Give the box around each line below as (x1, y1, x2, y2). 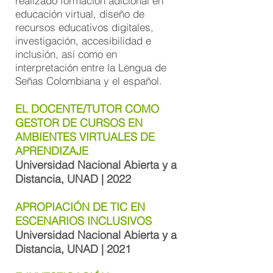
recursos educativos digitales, (15, 21, 154, 34)
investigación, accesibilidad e (15, 34, 151, 47)
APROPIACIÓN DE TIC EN (15, 200, 145, 214)
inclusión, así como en (15, 48, 117, 60)
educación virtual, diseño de (15, 7, 144, 20)
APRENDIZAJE (15, 144, 88, 158)
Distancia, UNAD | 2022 (15, 172, 131, 186)
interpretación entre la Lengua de (15, 61, 166, 74)
